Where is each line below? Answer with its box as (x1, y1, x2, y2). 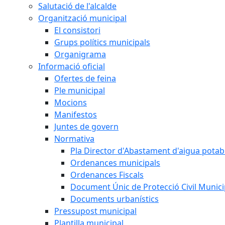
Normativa (54, 133, 94, 144)
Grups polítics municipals (54, 37, 150, 48)
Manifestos (54, 109, 97, 120)
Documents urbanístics (70, 193, 159, 204)
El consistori (54, 25, 100, 36)
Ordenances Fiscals (70, 169, 144, 180)
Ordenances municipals (70, 157, 160, 168)
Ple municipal (54, 85, 105, 96)
